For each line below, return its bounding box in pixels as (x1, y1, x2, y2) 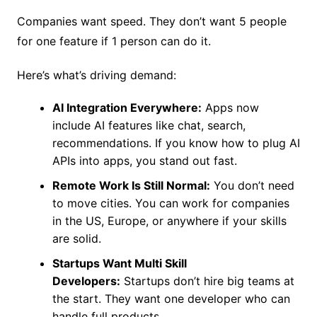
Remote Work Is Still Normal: (52, 178, 210, 193)
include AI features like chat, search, (52, 118, 246, 133)
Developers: (52, 274, 120, 289)
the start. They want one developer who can (52, 292, 290, 306)
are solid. (52, 231, 101, 246)
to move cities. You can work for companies (52, 196, 289, 211)
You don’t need (209, 178, 294, 193)
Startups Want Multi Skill (52, 256, 187, 271)
